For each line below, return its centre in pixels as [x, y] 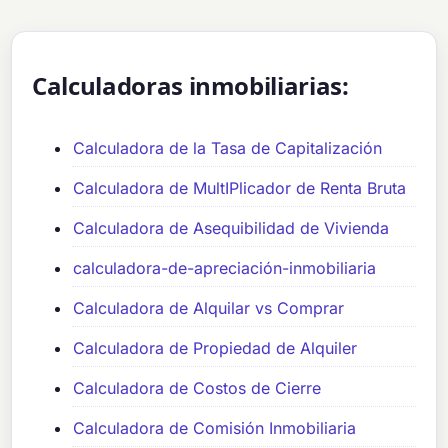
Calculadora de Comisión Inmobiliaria [215, 427]
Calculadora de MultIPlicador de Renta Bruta [240, 187]
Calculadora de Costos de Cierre [197, 387]
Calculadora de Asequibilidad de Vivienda [231, 227]
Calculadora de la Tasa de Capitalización [228, 147]
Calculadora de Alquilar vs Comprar [209, 307]
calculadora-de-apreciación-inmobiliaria [225, 267]
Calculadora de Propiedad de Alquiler [215, 347]
